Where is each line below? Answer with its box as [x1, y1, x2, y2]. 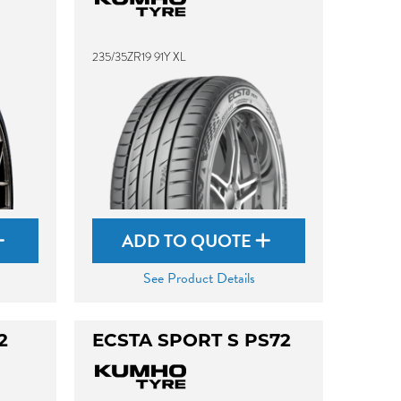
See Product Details [142, 268, 255, 289]
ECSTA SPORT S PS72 [92, 333, 292, 351]
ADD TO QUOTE [122, 227, 256, 254]
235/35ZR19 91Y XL [92, 48, 187, 65]
